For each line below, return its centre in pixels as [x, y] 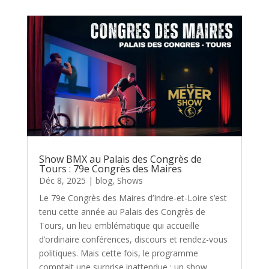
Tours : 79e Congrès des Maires [110, 169]
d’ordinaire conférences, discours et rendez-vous [133, 240]
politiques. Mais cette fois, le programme [118, 253]
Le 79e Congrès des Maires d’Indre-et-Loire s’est [133, 198]
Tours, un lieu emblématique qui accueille [119, 226]
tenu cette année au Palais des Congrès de [122, 212]
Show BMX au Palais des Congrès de [120, 159]
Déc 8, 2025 [62, 181]
